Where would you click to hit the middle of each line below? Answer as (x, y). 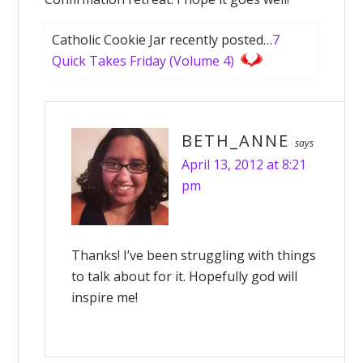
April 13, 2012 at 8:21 (244, 164)
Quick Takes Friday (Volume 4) (143, 61)
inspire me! (105, 297)
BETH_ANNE (236, 141)
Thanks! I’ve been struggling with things (194, 255)
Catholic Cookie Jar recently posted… (162, 40)
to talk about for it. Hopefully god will (185, 276)
